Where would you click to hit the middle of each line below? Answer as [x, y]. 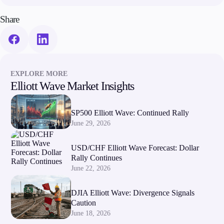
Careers [20, 80]
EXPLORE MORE [39, 74]
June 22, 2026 [90, 168]
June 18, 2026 [90, 213]
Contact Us [25, 69]
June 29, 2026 [90, 123]
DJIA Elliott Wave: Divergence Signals [132, 193]
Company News [33, 47]
